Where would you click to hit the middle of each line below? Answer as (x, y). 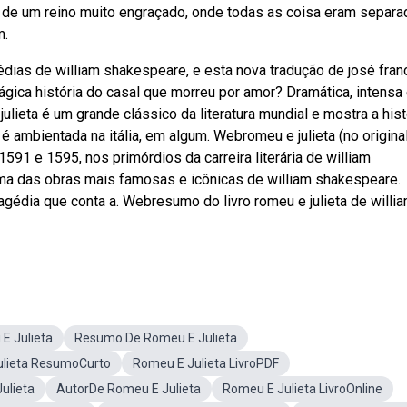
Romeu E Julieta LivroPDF (206, 363)
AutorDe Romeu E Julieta (129, 389)
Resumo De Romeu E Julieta (156, 338)
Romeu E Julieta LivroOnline (303, 389)
